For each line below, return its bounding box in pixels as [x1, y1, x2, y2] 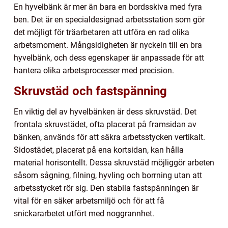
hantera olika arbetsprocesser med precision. [14, 65, 174, 75]
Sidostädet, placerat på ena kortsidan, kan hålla [14, 145, 184, 155]
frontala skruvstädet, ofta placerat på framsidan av [14, 119, 196, 129]
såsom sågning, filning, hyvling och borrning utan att [14, 170, 202, 180]
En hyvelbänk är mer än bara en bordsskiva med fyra [14, 2, 202, 12]
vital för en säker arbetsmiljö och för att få [14, 195, 164, 206]
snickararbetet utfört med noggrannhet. [14, 208, 154, 218]
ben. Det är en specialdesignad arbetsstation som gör [14, 14, 205, 24]
